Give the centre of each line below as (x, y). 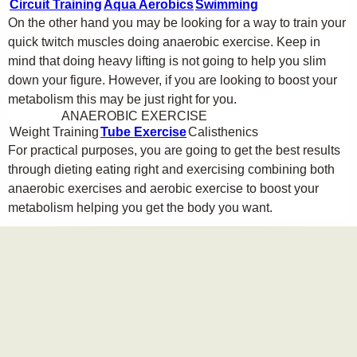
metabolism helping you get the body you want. (140, 208)
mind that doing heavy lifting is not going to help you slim (167, 61)
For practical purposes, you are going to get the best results (174, 150)
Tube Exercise (143, 132)
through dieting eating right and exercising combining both (171, 169)
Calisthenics (223, 132)
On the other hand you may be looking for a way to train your (177, 23)
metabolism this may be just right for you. (122, 99)
